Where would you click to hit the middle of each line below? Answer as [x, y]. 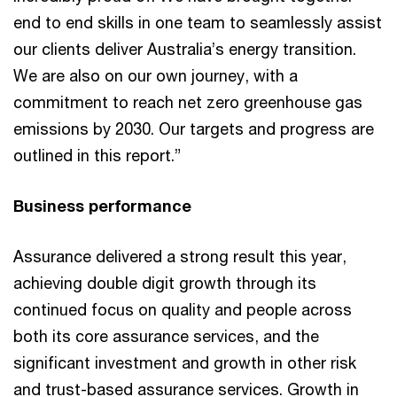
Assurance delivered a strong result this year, [180, 256]
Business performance [102, 205]
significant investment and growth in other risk [185, 362]
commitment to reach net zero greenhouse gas [188, 101]
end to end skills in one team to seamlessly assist [198, 22]
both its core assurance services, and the [166, 335]
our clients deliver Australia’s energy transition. [185, 48]
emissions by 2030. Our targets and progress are [194, 128]
